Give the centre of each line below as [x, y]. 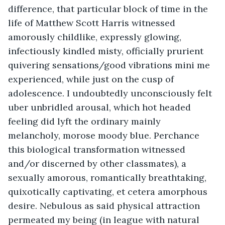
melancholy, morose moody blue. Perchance [105, 135]
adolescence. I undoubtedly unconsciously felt [111, 93]
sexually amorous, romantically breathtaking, [108, 177]
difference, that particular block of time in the [109, 9]
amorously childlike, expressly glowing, [96, 37]
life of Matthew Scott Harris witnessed [93, 23]
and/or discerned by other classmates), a [98, 163]
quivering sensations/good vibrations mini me [110, 65]
